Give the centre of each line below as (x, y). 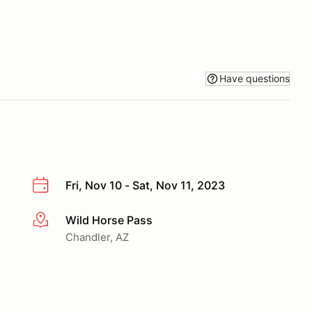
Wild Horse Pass (109, 220)
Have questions (255, 78)
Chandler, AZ (97, 237)
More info (57, 220)
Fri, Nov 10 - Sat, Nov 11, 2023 (145, 185)
